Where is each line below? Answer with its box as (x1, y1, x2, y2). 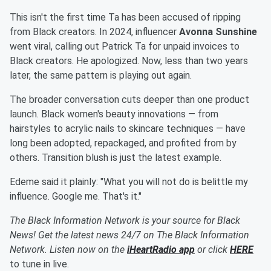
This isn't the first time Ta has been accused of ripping (10, 11, 241, 24)
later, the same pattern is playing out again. (10, 70, 192, 82)
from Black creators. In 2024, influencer (10, 26, 179, 38)
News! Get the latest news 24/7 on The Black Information (10, 229, 249, 241)
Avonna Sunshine (179, 26, 257, 38)
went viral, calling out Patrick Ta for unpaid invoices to (10, 41, 240, 53)
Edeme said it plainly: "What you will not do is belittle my (10, 176, 248, 188)
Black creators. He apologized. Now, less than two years (10, 55, 248, 67)
